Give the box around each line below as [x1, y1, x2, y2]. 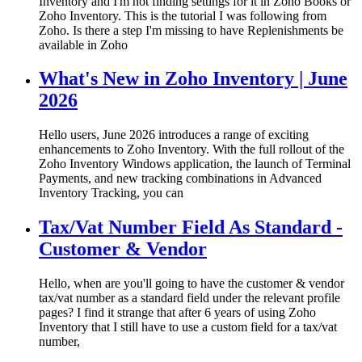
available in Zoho [39, 37, 128, 52]
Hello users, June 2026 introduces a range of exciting [39, 128, 309, 142]
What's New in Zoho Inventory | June [39, 68, 347, 90]
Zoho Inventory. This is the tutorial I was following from [39, 8, 326, 23]
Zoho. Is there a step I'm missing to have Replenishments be [39, 23, 343, 37]
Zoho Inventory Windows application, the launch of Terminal [39, 157, 351, 171]
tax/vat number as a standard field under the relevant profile [39, 291, 340, 305]
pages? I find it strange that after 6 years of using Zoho [39, 305, 316, 320]
